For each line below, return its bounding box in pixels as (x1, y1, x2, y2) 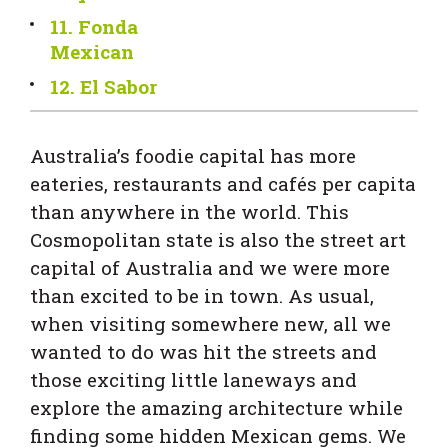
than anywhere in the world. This (30, 199, 349, 225)
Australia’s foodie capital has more (30, 143, 356, 169)
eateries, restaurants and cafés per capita (30, 171, 416, 197)
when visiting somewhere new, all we (30, 311, 391, 337)
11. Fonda (50, 14, 138, 40)
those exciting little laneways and (30, 367, 357, 393)
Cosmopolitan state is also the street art (30, 227, 406, 253)
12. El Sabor (50, 74, 157, 100)
